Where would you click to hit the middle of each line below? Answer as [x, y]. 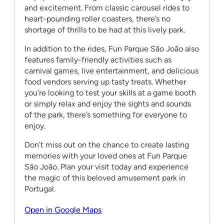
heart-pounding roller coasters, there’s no [97, 19]
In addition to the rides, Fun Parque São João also [112, 49]
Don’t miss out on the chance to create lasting [107, 145]
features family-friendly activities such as [98, 60]
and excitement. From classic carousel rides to [107, 8]
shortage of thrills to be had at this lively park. [105, 30]
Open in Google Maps [63, 210]
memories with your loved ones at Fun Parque [106, 156]
